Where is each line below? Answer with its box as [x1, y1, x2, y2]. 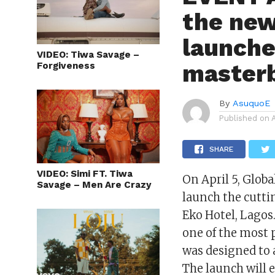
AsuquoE [233, 98, 271, 108]
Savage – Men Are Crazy [37, 179, 152, 190]
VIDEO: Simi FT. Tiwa [37, 168, 133, 179]
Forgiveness [37, 60, 95, 71]
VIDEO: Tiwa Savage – [37, 49, 139, 60]
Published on [219, 114, 270, 123]
